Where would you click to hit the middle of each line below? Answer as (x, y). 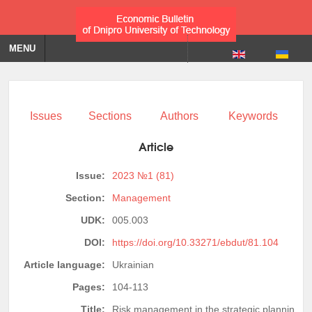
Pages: (89, 287)
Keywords (253, 116)
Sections (110, 116)
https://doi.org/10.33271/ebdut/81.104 (195, 242)
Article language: (64, 264)
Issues (46, 116)
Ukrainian (133, 264)
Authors (179, 116)
